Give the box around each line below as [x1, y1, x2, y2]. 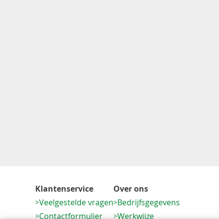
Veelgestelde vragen [39, 197, 113, 208]
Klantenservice [35, 183, 93, 194]
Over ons [113, 183, 148, 194]
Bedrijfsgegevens [117, 197, 180, 208]
